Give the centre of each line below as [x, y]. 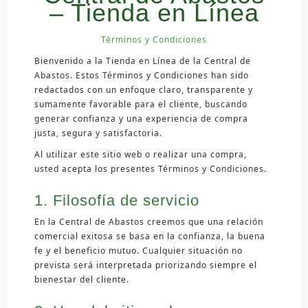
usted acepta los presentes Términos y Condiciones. [151, 168]
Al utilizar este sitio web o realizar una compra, [141, 154]
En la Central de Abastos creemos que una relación [149, 221]
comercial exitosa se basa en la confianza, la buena [150, 236]
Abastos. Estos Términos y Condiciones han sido [142, 75]
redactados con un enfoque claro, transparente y [144, 89]
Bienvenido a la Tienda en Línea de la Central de [143, 60]
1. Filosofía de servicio [117, 200]
